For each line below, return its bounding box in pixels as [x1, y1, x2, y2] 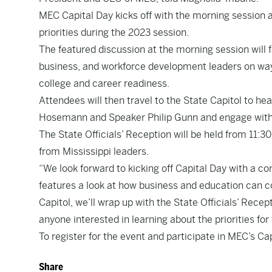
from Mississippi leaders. [39, 146, 149, 157]
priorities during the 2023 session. [39, 27, 189, 38]
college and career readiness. [39, 78, 169, 89]
